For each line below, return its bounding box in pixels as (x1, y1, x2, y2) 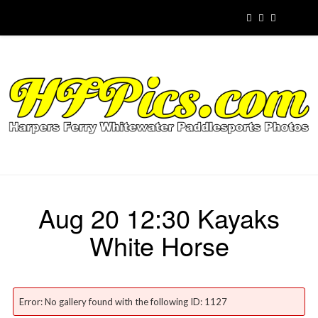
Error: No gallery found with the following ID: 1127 (18, 296, 227, 308)
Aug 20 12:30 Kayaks (38, 199, 280, 236)
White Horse (89, 227, 229, 264)
